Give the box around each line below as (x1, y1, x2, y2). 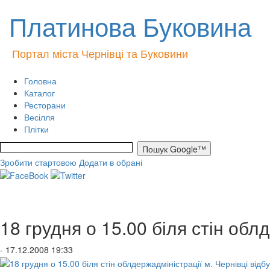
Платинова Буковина (9, 8, 251, 44)
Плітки (24, 123, 49, 135)
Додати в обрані (79, 156, 142, 168)
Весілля (24, 111, 55, 123)
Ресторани (24, 99, 66, 111)
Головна (24, 75, 57, 87)
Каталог (24, 87, 55, 99)
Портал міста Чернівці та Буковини (12, 45, 188, 61)
